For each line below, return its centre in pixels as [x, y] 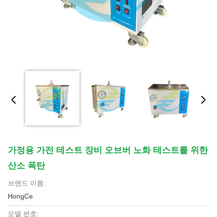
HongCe [20, 196]
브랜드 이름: [27, 183]
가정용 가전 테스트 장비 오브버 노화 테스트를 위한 [108, 150]
